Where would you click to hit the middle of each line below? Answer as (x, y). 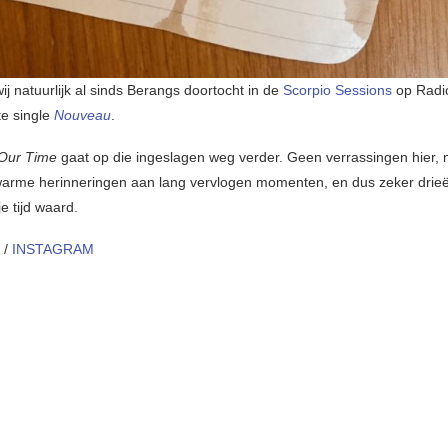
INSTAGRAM (53, 249)
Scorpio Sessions (337, 90)
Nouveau (82, 115)
